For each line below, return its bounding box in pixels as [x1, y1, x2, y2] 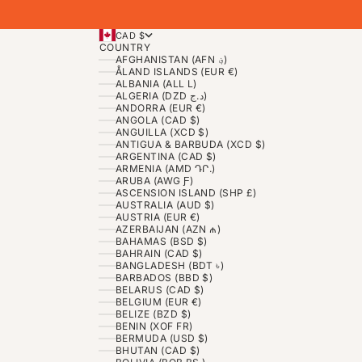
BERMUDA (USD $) [115, 332, 208, 345]
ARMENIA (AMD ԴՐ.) [115, 162, 216, 175]
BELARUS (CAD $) [115, 284, 204, 297]
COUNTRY [99, 41, 151, 54]
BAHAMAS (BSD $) [115, 235, 208, 248]
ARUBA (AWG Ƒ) [115, 175, 193, 187]
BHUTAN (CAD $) [115, 344, 200, 357]
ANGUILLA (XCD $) [115, 126, 209, 139]
